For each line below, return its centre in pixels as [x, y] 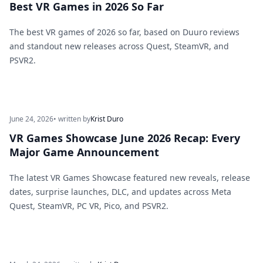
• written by [72, 119]
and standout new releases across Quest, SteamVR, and [119, 46]
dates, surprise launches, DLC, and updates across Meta [120, 192]
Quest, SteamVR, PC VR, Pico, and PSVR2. [89, 206]
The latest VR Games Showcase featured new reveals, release [130, 178]
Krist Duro [107, 119]
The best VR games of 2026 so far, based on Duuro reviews [124, 32]
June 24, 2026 [31, 119]
